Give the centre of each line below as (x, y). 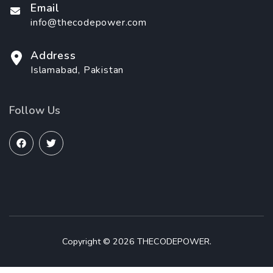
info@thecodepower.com (89, 23)
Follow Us (35, 111)
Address (53, 56)
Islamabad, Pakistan (77, 70)
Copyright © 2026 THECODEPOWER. (136, 242)
